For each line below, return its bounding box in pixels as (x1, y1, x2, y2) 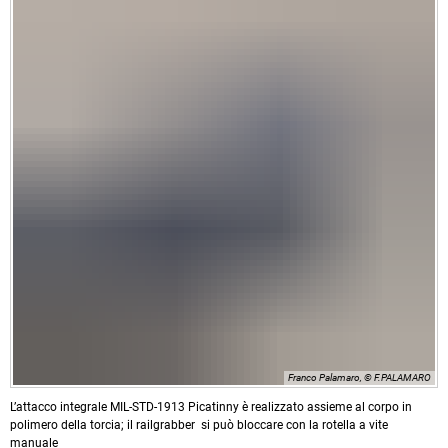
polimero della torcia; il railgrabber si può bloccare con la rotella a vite (10, 418, 388, 433)
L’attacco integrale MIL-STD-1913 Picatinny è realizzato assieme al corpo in (10, 400, 412, 415)
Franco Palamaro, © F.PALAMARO (288, 372, 431, 384)
